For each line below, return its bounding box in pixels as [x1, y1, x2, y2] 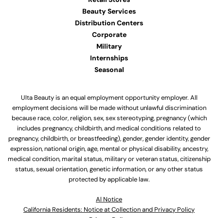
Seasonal [94, 65, 124, 74]
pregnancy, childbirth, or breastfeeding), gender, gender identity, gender [8, 134, 210, 143]
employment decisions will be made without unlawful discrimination [12, 104, 206, 112]
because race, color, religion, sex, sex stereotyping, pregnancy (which [11, 114, 207, 123]
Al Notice [96, 195, 122, 204]
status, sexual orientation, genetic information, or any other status [15, 165, 203, 174]
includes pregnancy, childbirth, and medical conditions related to [17, 124, 201, 133]
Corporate [91, 30, 127, 39]
